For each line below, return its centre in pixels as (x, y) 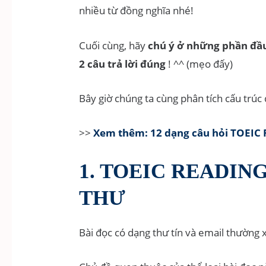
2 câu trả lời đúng (124, 64)
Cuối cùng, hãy (114, 45)
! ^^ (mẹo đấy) (201, 64)
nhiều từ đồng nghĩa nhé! (137, 11)
